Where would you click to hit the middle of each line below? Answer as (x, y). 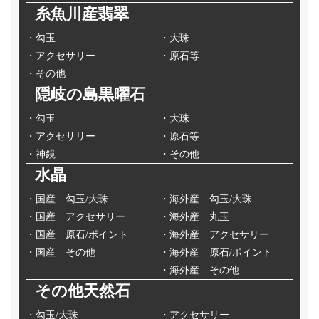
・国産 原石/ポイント (77, 235)
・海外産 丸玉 (194, 217)
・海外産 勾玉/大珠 (206, 199)
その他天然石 (82, 291)
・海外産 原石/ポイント (216, 253)
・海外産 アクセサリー (214, 235)
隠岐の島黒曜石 (90, 95)
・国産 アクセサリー (75, 217)
